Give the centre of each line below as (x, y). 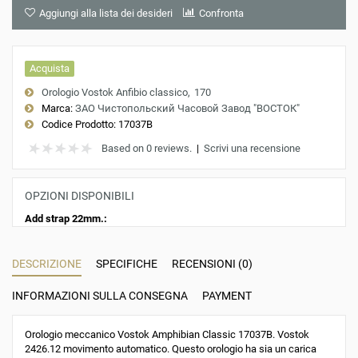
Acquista (50, 68)
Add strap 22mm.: (66, 218)
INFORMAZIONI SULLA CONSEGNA (100, 295)
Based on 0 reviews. (147, 148)
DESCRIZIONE (47, 263)
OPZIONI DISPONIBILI (80, 195)
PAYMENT (227, 295)
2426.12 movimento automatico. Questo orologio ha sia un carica (171, 348)
